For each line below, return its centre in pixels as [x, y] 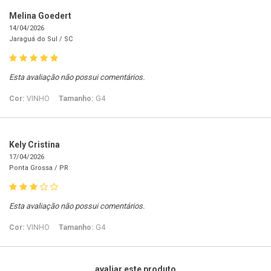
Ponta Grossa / [34, 168]
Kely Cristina [34, 145]
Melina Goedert [40, 16]
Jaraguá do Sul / [37, 39]
